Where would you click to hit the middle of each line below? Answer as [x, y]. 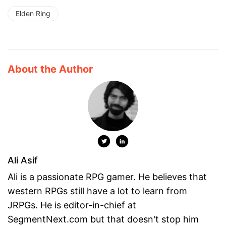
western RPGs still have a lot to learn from [97, 191]
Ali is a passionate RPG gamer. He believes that [107, 177]
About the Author [50, 69]
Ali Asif [23, 160]
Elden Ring [33, 14]
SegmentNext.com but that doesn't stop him [103, 219]
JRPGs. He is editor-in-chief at [72, 205]
